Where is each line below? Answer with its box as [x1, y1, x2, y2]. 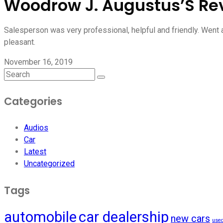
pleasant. [4, 37, 35, 47]
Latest [24, 147, 46, 157]
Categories [4, 94, 62, 109]
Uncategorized [24, 159, 75, 169]
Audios [24, 123, 48, 133]
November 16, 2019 [4, 57, 73, 67]
